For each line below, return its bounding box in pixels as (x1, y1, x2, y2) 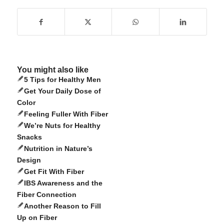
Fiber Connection (16, 190, 76, 198)
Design (16, 155, 41, 164)
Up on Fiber (16, 213, 57, 221)
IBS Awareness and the (23, 178, 102, 187)
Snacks (16, 132, 42, 141)
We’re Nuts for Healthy (23, 121, 100, 129)
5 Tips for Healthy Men (23, 75, 101, 83)
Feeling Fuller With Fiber (23, 109, 108, 118)
